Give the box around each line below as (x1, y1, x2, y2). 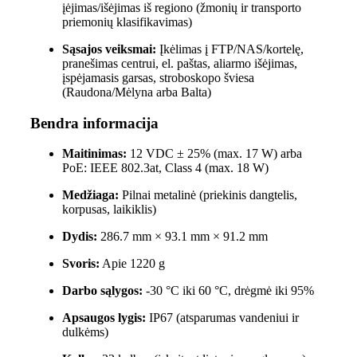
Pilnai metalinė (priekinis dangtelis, (118, 188, 297, 202)
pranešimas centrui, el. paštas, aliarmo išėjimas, (61, 56, 297, 70)
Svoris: (61, 257, 100, 271)
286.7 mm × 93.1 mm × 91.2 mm (96, 229, 268, 244)
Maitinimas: (61, 147, 127, 161)
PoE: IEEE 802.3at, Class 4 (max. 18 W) (61, 161, 269, 175)
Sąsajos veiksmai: (61, 41, 156, 56)
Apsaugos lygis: (61, 311, 146, 325)
